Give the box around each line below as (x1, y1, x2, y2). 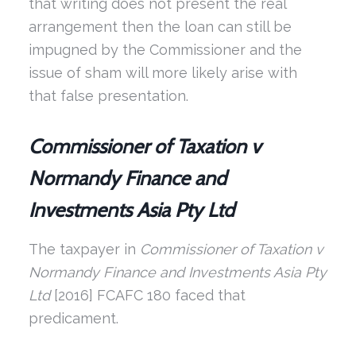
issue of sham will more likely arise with (28, 64, 297, 81)
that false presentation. (28, 87, 188, 104)
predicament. (28, 310, 118, 327)
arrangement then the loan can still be (28, 17, 292, 35)
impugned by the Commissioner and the (28, 41, 302, 58)
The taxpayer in (28, 241, 140, 258)
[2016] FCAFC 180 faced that (49, 287, 246, 304)
